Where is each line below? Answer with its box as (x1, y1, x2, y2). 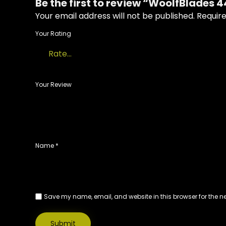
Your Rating (35, 29, 71, 38)
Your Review (35, 80, 72, 89)
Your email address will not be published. (35, 10, 195, 22)
